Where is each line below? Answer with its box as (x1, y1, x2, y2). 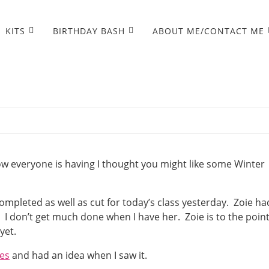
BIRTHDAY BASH (53, 25, 125, 37)
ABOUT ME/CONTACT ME (153, 25, 264, 37)
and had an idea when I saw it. (10, 249, 159, 262)
